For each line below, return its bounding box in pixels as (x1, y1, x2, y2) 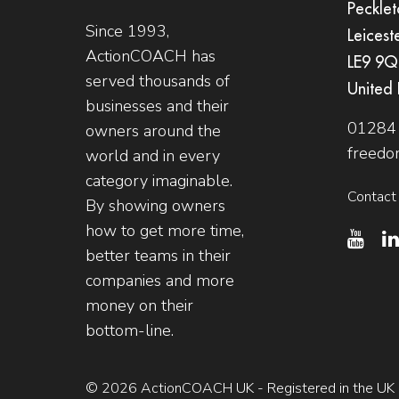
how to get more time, (85, 219, 244, 241)
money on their (85, 294, 193, 316)
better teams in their (85, 244, 231, 266)
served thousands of (85, 69, 230, 92)
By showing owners (85, 194, 225, 216)
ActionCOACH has (85, 45, 216, 67)
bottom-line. (85, 319, 174, 341)
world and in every (85, 144, 220, 167)
